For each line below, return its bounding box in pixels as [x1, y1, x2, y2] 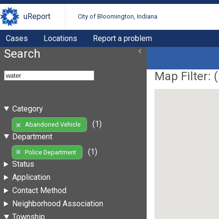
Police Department [24, 148, 76, 156]
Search [4, 46, 41, 61]
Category [12, 104, 43, 113]
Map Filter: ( [154, 69, 218, 83]
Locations [44, 33, 77, 43]
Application [12, 173, 50, 182]
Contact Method [12, 186, 66, 196]
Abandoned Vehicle [24, 121, 81, 129]
